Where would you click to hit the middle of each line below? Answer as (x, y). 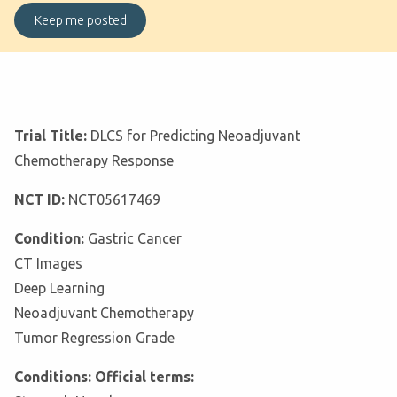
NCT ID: (41, 200)
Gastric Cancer (135, 239)
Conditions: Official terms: (104, 377)
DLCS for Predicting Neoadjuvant (195, 136)
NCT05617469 (114, 200)
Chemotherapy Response (94, 161)
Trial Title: (52, 136)
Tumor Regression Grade (94, 338)
